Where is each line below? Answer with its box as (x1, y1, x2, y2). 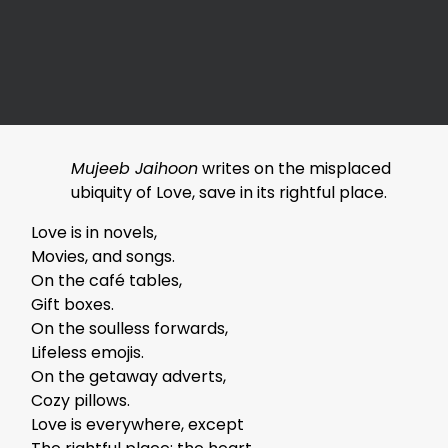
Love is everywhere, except (31, 412, 244, 436)
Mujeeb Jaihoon (71, 156, 198, 180)
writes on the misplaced (198, 156, 391, 180)
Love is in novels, (31, 220, 157, 244)
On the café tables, (31, 268, 182, 292)
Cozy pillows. (31, 388, 130, 412)
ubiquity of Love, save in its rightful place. (71, 180, 387, 204)
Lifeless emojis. (31, 340, 144, 364)
